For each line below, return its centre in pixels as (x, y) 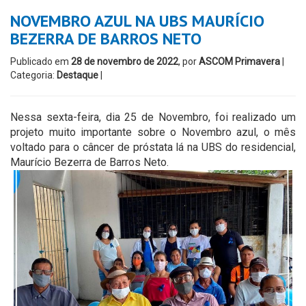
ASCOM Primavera (239, 61)
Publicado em (41, 61)
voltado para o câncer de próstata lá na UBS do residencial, (153, 147)
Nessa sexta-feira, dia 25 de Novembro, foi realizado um (153, 117)
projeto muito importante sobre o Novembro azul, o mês (153, 132)
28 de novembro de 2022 (125, 61)
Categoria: (33, 75)
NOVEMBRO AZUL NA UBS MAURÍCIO (137, 21)
